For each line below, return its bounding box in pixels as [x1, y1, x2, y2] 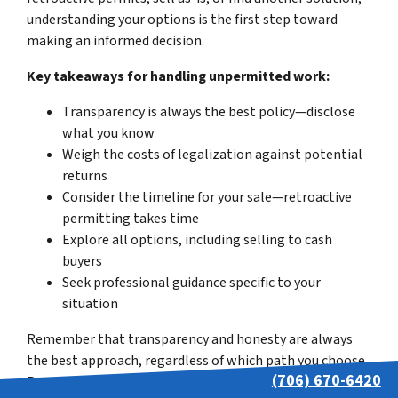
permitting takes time [62, 208, 199, 228]
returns [62, 165, 107, 186]
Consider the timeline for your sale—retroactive [62, 187, 352, 207]
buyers [62, 251, 102, 271]
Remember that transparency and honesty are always [27, 329, 353, 349]
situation [62, 293, 118, 314]
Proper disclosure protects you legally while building [27, 371, 346, 392]
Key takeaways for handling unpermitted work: [27, 66, 330, 86]
